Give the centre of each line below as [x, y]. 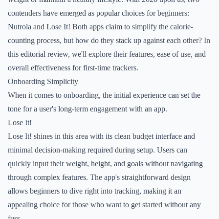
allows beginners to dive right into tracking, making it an [95, 191]
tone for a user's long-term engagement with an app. [88, 109]
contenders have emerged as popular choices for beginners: [99, 13]
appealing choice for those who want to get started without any [104, 205]
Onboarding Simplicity [43, 81]
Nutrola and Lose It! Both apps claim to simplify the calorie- [100, 27]
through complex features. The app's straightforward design [99, 177]
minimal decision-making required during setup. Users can [98, 150]
